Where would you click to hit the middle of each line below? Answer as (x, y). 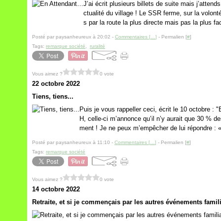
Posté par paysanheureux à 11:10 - (73, 142)
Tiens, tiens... (53, 96)
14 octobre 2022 (56, 189)
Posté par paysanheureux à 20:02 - (74, 37)
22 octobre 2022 (56, 84)
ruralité (97, 46)
